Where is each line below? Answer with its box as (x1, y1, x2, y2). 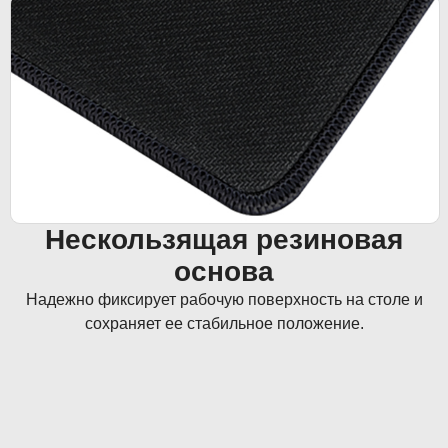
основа (174, 255, 274, 287)
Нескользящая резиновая (45, 223, 403, 255)
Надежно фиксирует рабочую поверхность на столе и (25, 290, 423, 308)
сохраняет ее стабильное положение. (84, 314, 364, 332)
